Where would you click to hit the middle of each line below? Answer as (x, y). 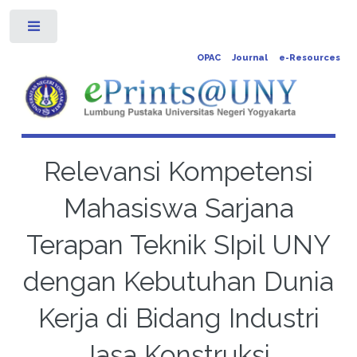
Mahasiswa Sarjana (178, 208)
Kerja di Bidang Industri (178, 318)
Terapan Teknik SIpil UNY (178, 245)
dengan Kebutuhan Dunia (178, 281)
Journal (249, 58)
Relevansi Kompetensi (178, 171)
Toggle (84, 29)
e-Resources (309, 58)
